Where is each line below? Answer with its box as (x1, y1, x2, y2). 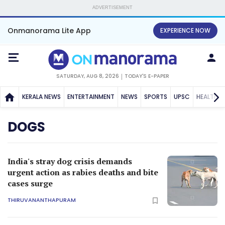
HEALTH (196, 92, 218, 101)
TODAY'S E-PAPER (124, 72, 169, 80)
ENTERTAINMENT (67, 92, 115, 101)
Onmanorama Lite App (8, 26, 91, 36)
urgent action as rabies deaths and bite (8, 166, 158, 178)
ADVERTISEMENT (92, 5, 133, 10)
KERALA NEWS (22, 92, 61, 101)
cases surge (8, 177, 53, 189)
